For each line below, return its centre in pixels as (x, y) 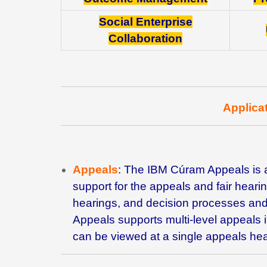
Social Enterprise (145, 21)
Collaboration (145, 38)
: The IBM (144, 169)
